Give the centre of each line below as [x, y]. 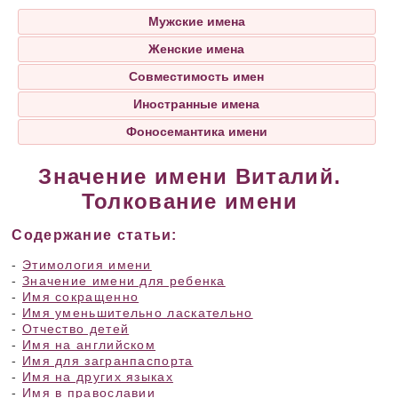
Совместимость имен [197, 76]
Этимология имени [87, 265]
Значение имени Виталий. [190, 176]
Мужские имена [196, 21]
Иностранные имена [197, 104]
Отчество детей [76, 329]
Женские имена [197, 49]
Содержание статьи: [95, 235]
